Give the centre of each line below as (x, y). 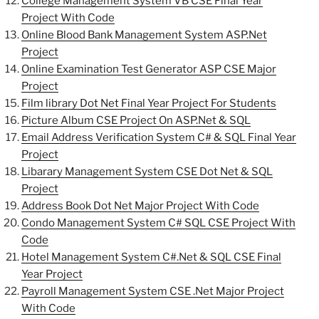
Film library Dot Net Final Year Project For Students (149, 104)
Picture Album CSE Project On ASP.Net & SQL (136, 121)
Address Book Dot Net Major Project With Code (140, 206)
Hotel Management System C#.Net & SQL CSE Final (151, 257)
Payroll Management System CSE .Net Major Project (153, 292)
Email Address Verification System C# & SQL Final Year (159, 138)
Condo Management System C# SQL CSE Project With (158, 223)
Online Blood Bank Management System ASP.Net (144, 35)
